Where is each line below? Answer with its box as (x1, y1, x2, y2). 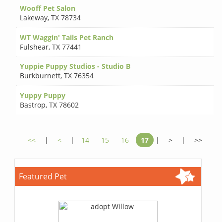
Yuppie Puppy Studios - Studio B (20, 61, 131, 71)
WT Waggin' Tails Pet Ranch (20, 32, 114, 42)
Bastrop (20, 100, 46, 110)
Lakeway (20, 13, 48, 23)
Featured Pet (19, 170, 67, 182)
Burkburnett (20, 71, 61, 81)
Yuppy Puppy (20, 91, 66, 101)
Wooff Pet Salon (20, 3, 76, 13)
